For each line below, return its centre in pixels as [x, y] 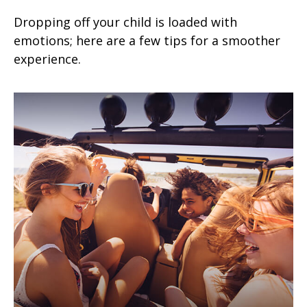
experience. [47, 59]
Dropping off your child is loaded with [125, 22]
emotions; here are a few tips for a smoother [147, 40]
